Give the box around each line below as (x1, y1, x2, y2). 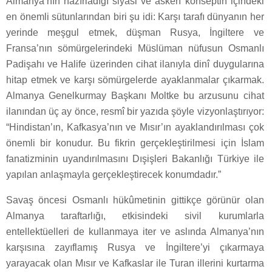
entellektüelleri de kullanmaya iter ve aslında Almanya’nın (6, 226, 264, 237)
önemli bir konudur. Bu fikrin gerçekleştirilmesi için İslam (6, 137, 264, 148)
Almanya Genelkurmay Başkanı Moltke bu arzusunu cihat (6, 90, 264, 101)
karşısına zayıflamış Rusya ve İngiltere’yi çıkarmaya (6, 242, 264, 253)
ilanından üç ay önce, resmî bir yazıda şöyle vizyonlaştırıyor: (6, 106, 264, 117)
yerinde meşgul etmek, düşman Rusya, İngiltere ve (6, 27, 264, 38)
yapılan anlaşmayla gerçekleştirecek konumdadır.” (6, 169, 221, 180)
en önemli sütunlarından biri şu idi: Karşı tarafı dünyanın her (6, 11, 264, 22)
